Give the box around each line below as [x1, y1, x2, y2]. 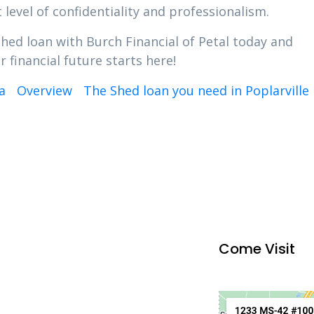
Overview [17, 82, 72, 99]
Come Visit [218, 239, 295, 259]
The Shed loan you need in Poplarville [83, 82, 309, 99]
